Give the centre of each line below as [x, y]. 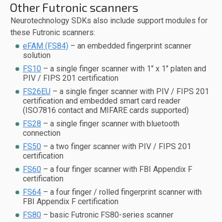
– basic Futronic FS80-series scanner [107, 215]
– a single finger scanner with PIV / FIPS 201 [130, 92]
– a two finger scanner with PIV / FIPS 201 [116, 147]
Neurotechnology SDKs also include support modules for [109, 21]
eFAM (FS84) [46, 46]
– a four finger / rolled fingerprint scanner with [121, 192]
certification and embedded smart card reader [102, 101]
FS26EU [37, 92]
